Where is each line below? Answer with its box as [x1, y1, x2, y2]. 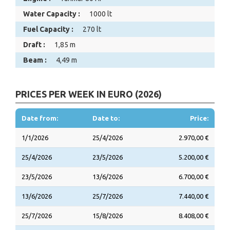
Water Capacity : [23, 10, 80, 18]
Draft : [23, 41, 45, 49]
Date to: [92, 114, 120, 122]
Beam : [23, 56, 47, 65]
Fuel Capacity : [23, 25, 73, 34]
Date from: [22, 114, 58, 122]
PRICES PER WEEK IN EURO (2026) [15, 89, 162, 100]
